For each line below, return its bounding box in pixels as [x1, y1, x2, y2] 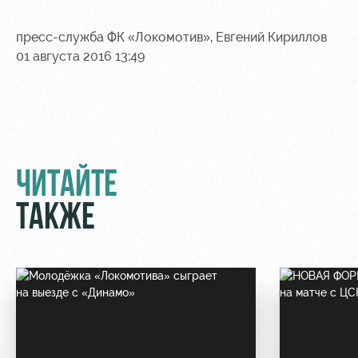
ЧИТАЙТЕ [16, 168, 117, 205]
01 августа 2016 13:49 [16, 49, 145, 64]
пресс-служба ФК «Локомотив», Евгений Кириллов [16, 30, 327, 45]
